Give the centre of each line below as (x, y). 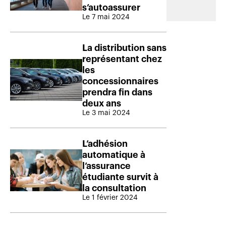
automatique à (114, 155)
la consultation (114, 188)
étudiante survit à (120, 177)
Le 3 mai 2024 (106, 113)
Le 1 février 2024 (110, 197)
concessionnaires (120, 81)
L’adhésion (105, 144)
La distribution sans (124, 48)
